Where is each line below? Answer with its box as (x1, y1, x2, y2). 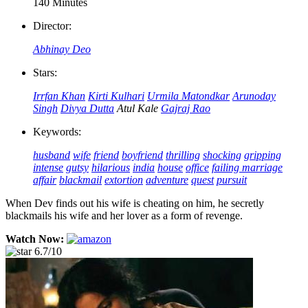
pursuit (217, 173, 247, 186)
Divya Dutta (60, 102, 114, 114)
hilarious (91, 161, 130, 173)
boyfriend (122, 148, 163, 161)
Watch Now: (5, 232, 64, 245)
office (186, 161, 209, 173)
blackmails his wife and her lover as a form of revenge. (5, 209, 243, 221)
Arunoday (232, 89, 276, 102)
